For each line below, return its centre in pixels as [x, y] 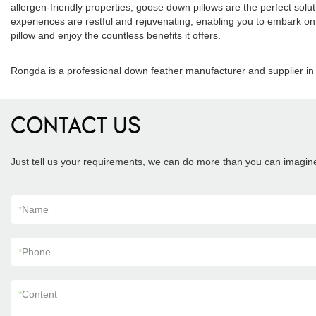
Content [39, 294]
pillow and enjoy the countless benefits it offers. [116, 35]
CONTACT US [76, 127]
